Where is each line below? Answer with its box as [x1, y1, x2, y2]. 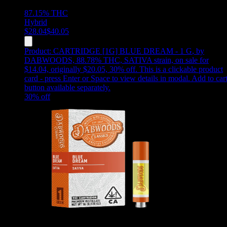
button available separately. [24, 83, 110, 92]
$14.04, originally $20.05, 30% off [24, 65, 135, 74]
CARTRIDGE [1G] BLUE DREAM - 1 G [53, 47, 192, 56]
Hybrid [24, 18, 47, 27]
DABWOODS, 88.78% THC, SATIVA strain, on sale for [24, 56, 209, 65]
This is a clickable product [139, 65, 223, 74]
